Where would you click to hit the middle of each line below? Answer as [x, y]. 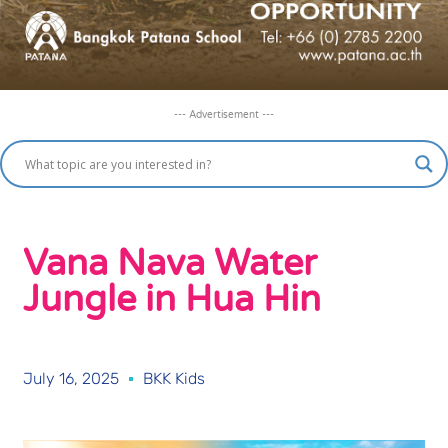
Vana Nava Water [170, 263]
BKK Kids [174, 378]
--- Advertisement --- [224, 115]
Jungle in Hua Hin [172, 299]
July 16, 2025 [71, 378]
